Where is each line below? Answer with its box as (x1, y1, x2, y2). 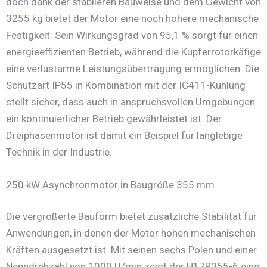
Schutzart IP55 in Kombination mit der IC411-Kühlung (6, 79, 246, 91)
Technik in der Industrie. (6, 145, 112, 158)
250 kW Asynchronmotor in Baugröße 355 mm (6, 178, 215, 191)
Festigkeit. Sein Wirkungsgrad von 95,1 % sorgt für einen (6, 29, 258, 41)
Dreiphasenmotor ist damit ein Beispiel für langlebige (6, 129, 243, 141)
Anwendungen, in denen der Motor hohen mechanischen (6, 227, 256, 240)
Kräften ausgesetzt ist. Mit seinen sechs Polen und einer (6, 244, 257, 256)
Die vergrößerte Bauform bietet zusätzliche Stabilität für (6, 210, 257, 223)
